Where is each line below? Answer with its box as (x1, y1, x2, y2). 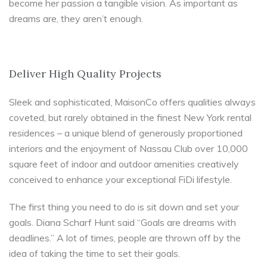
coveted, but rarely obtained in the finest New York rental (9, 111, 252, 123)
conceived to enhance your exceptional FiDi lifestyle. (9, 173, 232, 185)
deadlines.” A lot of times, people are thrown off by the (9, 232, 241, 244)
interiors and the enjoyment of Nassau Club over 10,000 (9, 142, 248, 154)
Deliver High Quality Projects (9, 67, 162, 80)
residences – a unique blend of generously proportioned (9, 127, 243, 139)
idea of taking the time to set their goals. (9, 247, 180, 259)
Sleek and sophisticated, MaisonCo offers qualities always (9, 96, 256, 108)
